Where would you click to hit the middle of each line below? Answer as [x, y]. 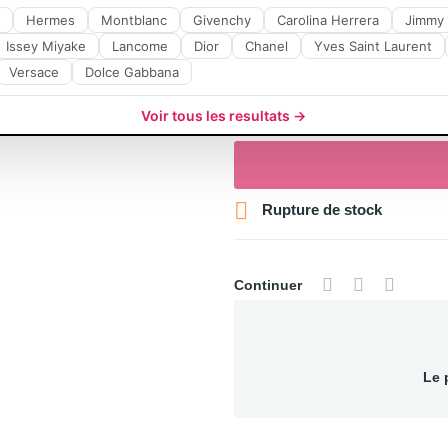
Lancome [139, 46]
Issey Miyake [45, 46]
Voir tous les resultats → [224, 115]
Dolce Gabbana [131, 72]
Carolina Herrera [327, 20]
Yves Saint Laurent [372, 46]
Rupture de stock [320, 209]
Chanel [266, 46]
